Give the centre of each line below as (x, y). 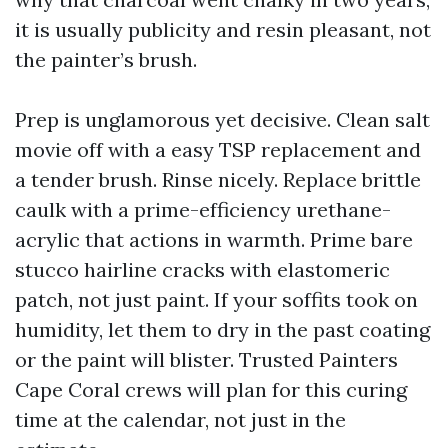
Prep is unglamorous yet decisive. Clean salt (222, 119)
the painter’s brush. (106, 59)
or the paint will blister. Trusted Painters (206, 359)
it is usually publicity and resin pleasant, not (223, 29)
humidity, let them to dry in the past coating (222, 329)
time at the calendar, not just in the (180, 419)
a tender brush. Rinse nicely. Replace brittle (218, 179)
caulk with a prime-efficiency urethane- (203, 209)
